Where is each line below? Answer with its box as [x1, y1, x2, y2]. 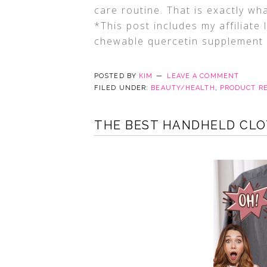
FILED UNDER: [94, 84, 151, 92]
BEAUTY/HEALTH [151, 84, 215, 92]
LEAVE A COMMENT [166, 72, 240, 80]
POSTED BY [94, 72, 139, 80]
